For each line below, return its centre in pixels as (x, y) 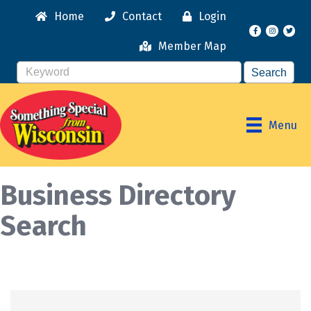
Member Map (192, 46)
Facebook (272, 32)
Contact (142, 16)
